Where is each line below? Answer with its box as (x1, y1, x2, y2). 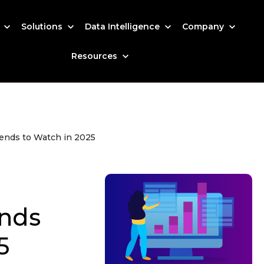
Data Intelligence (85, 21, 163, 32)
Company (182, 21, 227, 32)
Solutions (21, 21, 65, 32)
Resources (71, 51, 120, 61)
